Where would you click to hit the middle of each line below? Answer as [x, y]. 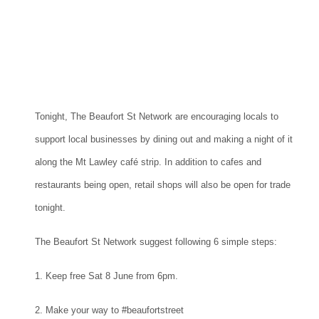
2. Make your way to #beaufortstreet [109, 310]
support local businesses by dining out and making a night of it [164, 140]
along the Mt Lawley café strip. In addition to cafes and [148, 162]
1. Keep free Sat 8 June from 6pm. [106, 276]
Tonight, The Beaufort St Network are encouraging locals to [157, 117]
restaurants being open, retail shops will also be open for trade [163, 185]
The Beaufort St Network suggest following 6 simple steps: [156, 242]
